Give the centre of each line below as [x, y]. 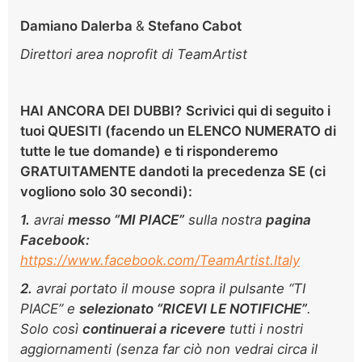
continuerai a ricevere [154, 328]
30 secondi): [152, 191]
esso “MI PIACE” [132, 219]
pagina [288, 219]
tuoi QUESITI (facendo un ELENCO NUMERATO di [178, 130]
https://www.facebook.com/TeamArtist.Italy [160, 260]
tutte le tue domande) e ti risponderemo [149, 151]
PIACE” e [50, 308]
